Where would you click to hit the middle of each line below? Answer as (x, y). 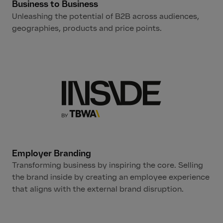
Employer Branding (52, 153)
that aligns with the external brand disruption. (98, 189)
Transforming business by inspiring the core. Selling (108, 165)
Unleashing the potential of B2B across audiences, (106, 16)
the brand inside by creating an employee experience (111, 177)
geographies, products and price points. (87, 28)
